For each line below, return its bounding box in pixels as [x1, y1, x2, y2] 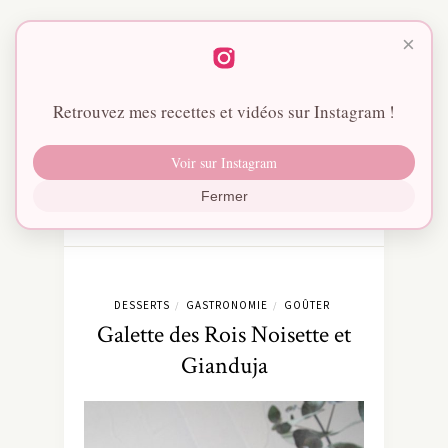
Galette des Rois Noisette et [97, 319, 351, 351]
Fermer [200, 188, 248, 204]
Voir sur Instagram [171, 153, 277, 172]
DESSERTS [113, 298, 170, 313]
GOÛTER [283, 298, 330, 313]
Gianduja [180, 350, 268, 382]
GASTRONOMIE [185, 298, 268, 313]
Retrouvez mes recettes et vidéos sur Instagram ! [53, 100, 395, 123]
